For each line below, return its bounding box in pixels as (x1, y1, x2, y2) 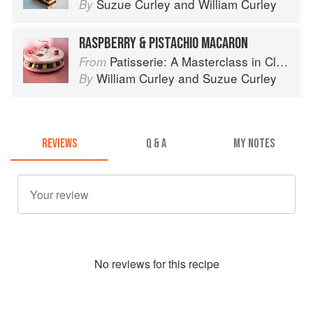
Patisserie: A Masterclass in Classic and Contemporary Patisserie (110, 52, 276, 70)
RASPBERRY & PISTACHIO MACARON (79, 33, 248, 53)
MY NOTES (233, 136, 275, 152)
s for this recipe (144, 256, 219, 272)
